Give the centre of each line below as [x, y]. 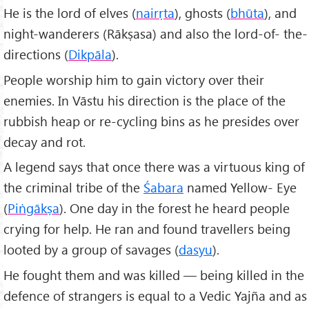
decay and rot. [44, 141]
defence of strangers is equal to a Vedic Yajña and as [155, 296]
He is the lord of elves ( [70, 12]
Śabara [163, 188]
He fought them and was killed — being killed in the [154, 275]
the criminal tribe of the [73, 188]
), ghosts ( [202, 12]
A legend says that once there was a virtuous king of [154, 167]
